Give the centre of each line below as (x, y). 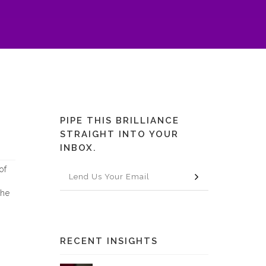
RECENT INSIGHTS (109, 241)
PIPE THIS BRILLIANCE (120, 121)
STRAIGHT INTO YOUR (119, 134)
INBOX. (78, 148)
